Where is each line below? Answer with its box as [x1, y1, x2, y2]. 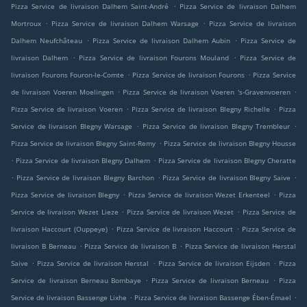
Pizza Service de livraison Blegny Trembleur [142, 121, 291, 131]
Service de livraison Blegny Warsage [11, 121, 133, 131]
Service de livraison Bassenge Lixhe [11, 293, 127, 302]
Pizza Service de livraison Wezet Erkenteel [128, 190, 271, 199]
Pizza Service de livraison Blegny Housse [163, 138, 297, 148]
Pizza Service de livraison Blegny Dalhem [16, 156, 151, 165]
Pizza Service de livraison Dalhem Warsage [51, 19, 199, 28]
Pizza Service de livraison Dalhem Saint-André [11, 1, 169, 11]
